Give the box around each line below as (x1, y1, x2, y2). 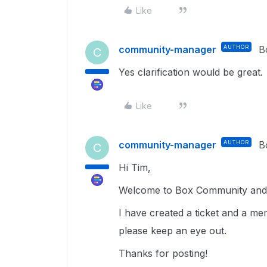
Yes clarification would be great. (119, 66, 266, 78)
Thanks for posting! (119, 247, 207, 259)
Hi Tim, (119, 162, 151, 173)
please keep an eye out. (119, 225, 229, 237)
